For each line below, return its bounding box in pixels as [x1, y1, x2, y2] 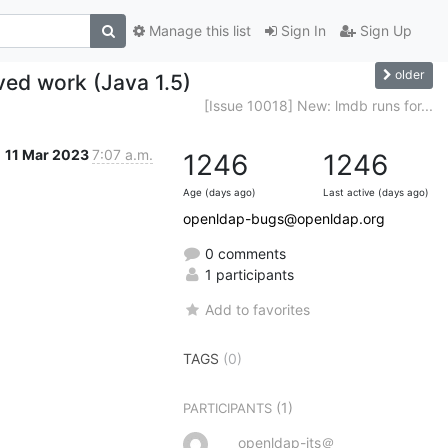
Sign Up [356, 22, 412, 40]
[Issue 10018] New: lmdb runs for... [204, 96, 433, 114]
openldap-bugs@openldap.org [183, 209, 385, 227]
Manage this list [145, 22, 251, 40]
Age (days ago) [183, 186, 256, 198]
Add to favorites [205, 300, 311, 318]
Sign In [277, 22, 326, 40]
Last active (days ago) [323, 186, 429, 198]
